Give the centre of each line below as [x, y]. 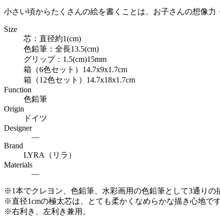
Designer [18, 128]
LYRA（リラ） [50, 155]
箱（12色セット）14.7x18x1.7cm [79, 80]
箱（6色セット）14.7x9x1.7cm [75, 70]
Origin [14, 109]
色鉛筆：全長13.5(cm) [61, 49]
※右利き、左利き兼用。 [47, 212]
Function [18, 90]
